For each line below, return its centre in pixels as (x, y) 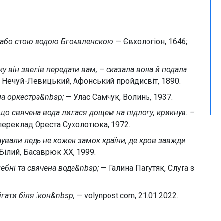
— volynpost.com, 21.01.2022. (126, 196)
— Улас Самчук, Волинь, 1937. (118, 97)
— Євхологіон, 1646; (150, 42)
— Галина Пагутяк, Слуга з (147, 168)
